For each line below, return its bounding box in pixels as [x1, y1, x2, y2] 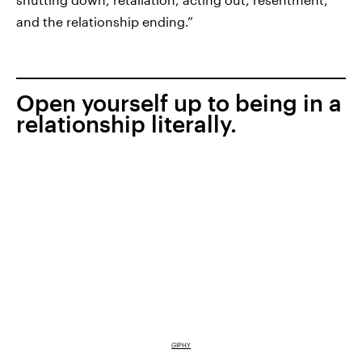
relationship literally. [16, 111, 237, 137]
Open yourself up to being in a [16, 90, 342, 116]
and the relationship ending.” [16, 14, 193, 30]
